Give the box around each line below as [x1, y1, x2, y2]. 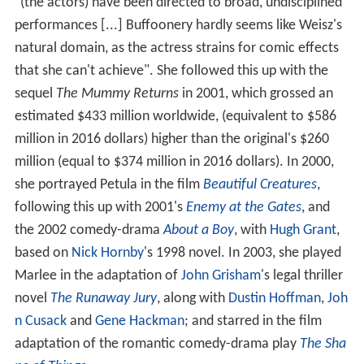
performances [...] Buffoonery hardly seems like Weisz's [14, 18, 342, 34]
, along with [156, 291, 228, 307]
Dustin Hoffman [227, 291, 321, 307]
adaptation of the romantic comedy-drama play [14, 336, 300, 353]
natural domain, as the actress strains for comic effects [14, 41, 339, 57]
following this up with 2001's [14, 200, 186, 216]
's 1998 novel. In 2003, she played [143, 245, 341, 262]
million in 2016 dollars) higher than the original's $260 [14, 132, 329, 148]
